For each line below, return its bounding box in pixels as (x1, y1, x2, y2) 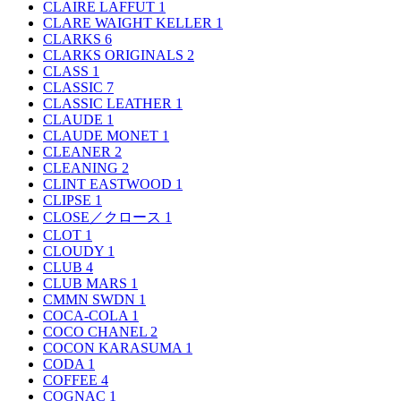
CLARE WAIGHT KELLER (43, 14, 216, 30)
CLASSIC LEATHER (43, 95, 175, 111)
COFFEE (43, 371, 101, 388)
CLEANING (43, 159, 122, 175)
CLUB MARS (43, 275, 131, 291)
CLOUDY (43, 243, 107, 259)
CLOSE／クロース (43, 209, 165, 225)
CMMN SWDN (43, 291, 139, 307)
